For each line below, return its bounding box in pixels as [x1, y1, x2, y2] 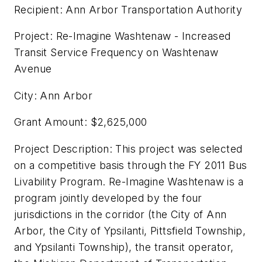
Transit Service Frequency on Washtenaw [14, 46, 219, 59]
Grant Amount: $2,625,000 [14, 116, 147, 129]
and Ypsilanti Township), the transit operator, [14, 240, 234, 253]
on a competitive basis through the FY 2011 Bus [14, 158, 247, 171]
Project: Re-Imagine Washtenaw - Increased [14, 30, 231, 43]
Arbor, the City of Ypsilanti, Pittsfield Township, [14, 224, 246, 237]
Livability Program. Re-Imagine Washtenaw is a [14, 175, 243, 188]
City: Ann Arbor [14, 89, 92, 102]
